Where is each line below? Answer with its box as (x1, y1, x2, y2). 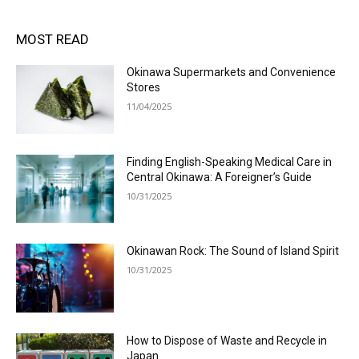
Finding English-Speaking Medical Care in (127, 155, 333, 168)
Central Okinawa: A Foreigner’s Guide (127, 170, 313, 184)
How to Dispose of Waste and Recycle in (127, 334, 328, 348)
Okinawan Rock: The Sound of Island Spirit (127, 244, 340, 258)
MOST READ (16, 31, 89, 47)
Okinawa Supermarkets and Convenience (127, 66, 337, 79)
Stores (127, 81, 161, 94)
